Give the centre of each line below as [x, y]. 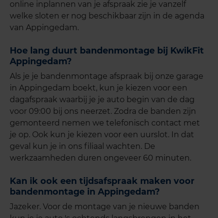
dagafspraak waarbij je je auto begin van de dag [102, 99]
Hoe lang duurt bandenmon [72, 50]
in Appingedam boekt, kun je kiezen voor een [99, 88]
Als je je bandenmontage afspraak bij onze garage [107, 76]
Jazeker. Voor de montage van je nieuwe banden [105, 206]
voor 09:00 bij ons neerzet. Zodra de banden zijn [103, 111]
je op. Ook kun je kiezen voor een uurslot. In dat [102, 134]
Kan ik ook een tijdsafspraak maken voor [102, 181]
